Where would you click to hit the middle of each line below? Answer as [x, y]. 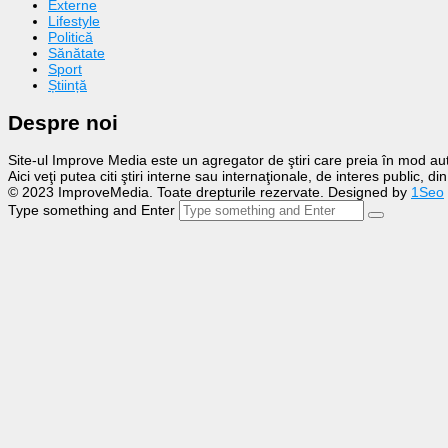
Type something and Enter [91, 210]
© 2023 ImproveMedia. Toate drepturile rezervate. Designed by [209, 192]
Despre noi [63, 122]
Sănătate [76, 53]
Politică [70, 37]
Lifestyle [74, 21]
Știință [67, 85]
